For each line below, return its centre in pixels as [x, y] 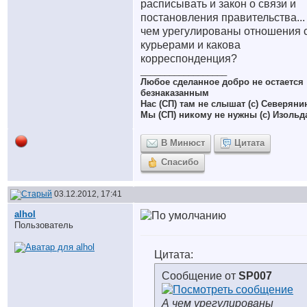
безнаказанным [175, 93]
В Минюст [183, 143]
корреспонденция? [189, 59]
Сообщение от [200, 276]
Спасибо [180, 162]
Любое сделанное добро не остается [222, 82]
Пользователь [44, 225]
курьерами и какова [191, 45]
